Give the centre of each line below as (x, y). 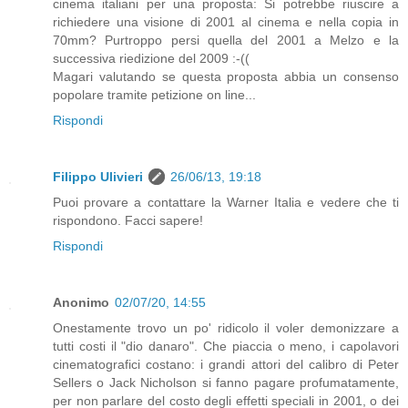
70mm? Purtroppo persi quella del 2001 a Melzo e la (226, 40)
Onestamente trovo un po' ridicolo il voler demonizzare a (226, 327)
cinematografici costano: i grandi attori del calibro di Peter (226, 364)
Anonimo (81, 302)
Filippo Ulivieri (98, 176)
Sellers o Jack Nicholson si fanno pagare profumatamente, (226, 382)
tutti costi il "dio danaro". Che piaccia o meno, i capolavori (226, 346)
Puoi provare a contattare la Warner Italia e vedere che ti (226, 202)
